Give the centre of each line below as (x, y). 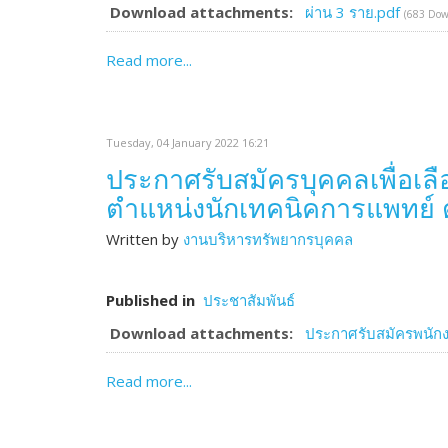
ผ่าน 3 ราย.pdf (354, 12)
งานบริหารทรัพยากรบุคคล (268, 239)
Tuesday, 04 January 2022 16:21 (187, 142)
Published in (150, 300)
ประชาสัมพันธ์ (249, 300)
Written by (144, 239)
